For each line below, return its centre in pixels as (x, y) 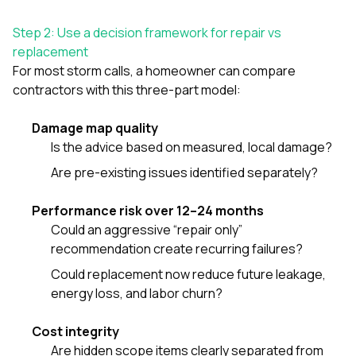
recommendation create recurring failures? (177, 248)
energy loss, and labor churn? (137, 293)
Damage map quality (95, 128)
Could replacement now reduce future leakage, (188, 274)
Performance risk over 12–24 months (148, 210)
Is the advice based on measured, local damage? (192, 147)
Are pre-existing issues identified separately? (184, 172)
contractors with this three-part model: (127, 89)
